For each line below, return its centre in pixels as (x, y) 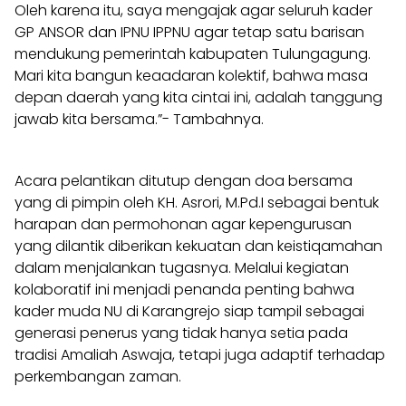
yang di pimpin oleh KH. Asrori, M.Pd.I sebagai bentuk (197, 202)
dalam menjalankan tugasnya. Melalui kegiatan (182, 267)
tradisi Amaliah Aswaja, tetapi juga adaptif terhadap (200, 354)
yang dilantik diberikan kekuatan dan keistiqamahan (198, 246)
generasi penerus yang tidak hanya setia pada (181, 333)
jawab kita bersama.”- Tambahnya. (139, 119)
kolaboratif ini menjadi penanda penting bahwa (184, 289)
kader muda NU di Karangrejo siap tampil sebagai (189, 311)
